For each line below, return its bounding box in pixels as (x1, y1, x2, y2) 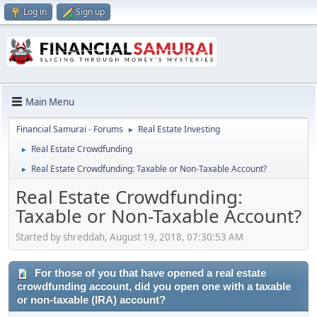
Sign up (76, 6, 105, 18)
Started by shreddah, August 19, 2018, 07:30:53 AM (16, 230, 243, 243)
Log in (23, 6, 47, 18)
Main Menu (25, 95, 74, 108)
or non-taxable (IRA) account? (17, 294, 166, 306)
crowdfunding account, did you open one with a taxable (17, 280, 291, 292)
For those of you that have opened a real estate (32, 267, 266, 279)
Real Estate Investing (138, 123, 220, 136)
